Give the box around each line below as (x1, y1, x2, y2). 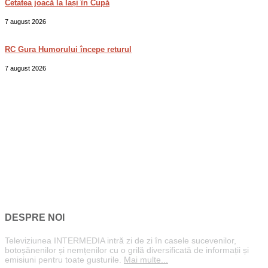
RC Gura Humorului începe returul (5, 44, 132, 54)
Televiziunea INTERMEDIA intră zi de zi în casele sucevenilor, (5, 236, 236, 246)
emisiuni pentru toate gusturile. (5, 255, 124, 265)
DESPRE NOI (5, 212, 65, 223)
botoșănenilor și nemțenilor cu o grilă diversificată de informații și (5, 245, 249, 255)
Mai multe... (124, 255, 168, 265)
